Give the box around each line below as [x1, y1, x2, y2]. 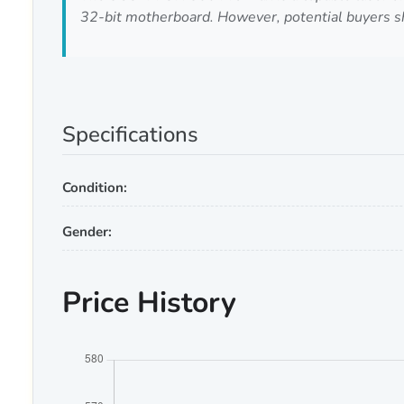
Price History [62, 282, 236, 322]
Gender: [62, 222, 112, 241]
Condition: [62, 178, 127, 197]
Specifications [62, 119, 198, 149]
